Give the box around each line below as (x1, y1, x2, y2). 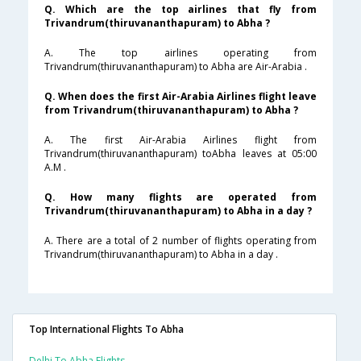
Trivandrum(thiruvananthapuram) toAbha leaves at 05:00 (44, 147, 317, 161)
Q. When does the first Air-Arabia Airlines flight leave (44, 89, 317, 104)
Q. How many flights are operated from (44, 190, 317, 205)
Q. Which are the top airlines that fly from (44, 2, 317, 17)
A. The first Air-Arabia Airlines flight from (44, 133, 317, 147)
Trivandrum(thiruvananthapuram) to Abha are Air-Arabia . (44, 60, 307, 74)
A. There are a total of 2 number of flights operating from (44, 234, 317, 248)
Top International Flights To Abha (29, 322, 184, 337)
